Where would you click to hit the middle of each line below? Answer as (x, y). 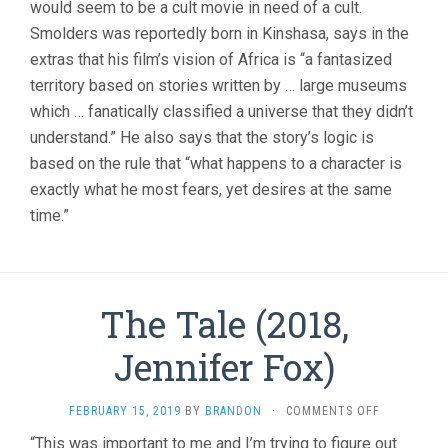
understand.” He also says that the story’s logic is (202, 138)
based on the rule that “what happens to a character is (216, 164)
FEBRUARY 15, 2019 (124, 411)
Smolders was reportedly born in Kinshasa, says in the (219, 34)
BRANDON (233, 411)
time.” (49, 216)
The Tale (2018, (224, 324)
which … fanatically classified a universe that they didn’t (221, 112)
